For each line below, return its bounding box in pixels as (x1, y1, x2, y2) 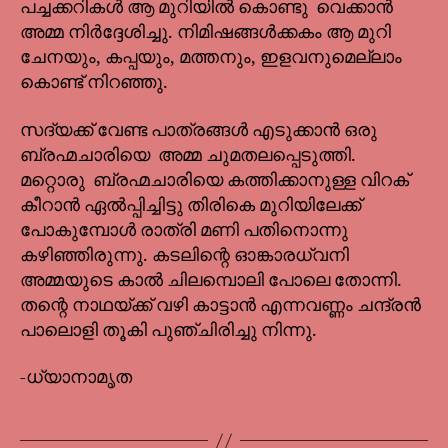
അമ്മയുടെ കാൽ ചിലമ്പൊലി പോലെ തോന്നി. (20, 268, 402, 292)
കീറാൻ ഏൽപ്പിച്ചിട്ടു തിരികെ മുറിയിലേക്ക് (20, 193, 361, 217)
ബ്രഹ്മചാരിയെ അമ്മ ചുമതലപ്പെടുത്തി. (20, 143, 356, 167)
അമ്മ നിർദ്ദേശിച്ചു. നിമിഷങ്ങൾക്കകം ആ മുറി (20, 21, 391, 45)
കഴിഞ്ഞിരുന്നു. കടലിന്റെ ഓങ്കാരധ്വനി (20, 243, 349, 267)
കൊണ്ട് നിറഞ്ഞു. (20, 71, 172, 95)
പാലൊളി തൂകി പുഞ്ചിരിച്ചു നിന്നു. (20, 318, 317, 342)
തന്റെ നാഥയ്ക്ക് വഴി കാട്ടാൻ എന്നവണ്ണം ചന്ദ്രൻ (20, 293, 421, 317)
